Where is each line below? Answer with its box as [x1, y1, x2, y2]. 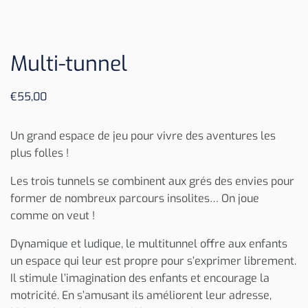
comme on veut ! [10, 208, 95, 223]
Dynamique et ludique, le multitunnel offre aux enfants [10, 236, 287, 251]
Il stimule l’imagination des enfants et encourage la [10, 270, 269, 285]
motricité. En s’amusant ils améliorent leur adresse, [10, 287, 272, 302]
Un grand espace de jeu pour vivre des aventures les [10, 128, 276, 143]
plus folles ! [10, 145, 69, 160]
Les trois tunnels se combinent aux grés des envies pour [10, 173, 294, 188]
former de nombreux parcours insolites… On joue [10, 190, 259, 206]
